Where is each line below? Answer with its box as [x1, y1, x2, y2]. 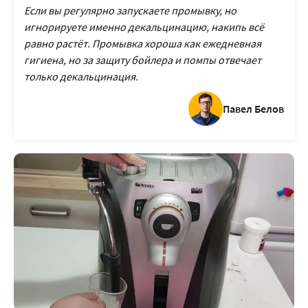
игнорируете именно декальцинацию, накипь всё [24, 20, 264, 34]
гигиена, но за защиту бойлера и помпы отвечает [24, 53, 261, 67]
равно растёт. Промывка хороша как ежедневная [24, 36, 261, 50]
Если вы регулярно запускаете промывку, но [24, 3, 236, 17]
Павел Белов [223, 101, 284, 115]
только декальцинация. [24, 69, 138, 83]
